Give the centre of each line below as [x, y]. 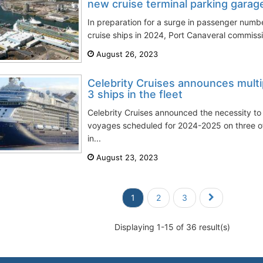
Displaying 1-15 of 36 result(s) [173, 227]
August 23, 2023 [126, 157]
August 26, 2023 [126, 54]
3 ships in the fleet [135, 94]
